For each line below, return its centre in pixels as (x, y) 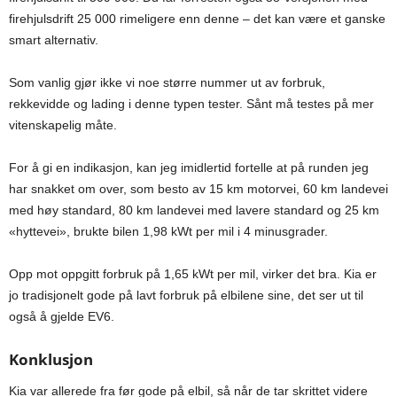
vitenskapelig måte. (63, 125)
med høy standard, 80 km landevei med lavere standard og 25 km (194, 210)
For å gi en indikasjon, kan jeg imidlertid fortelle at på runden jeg (189, 168)
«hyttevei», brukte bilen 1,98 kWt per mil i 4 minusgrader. (168, 232)
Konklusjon (51, 360)
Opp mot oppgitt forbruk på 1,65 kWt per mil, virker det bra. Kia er (193, 274)
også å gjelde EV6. (62, 317)
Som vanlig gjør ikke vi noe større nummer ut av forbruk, (167, 83)
